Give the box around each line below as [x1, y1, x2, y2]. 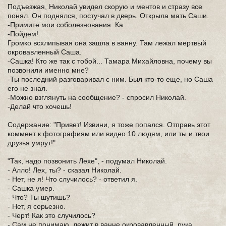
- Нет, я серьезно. [8, 202, 66, 210]
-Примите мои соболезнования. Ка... [8, 21, 129, 29]
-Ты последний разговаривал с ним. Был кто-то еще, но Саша [8, 75, 213, 83]
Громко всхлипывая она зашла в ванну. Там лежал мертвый [8, 39, 206, 47]
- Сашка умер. [8, 184, 54, 192]
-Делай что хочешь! [8, 102, 72, 110]
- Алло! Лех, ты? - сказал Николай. [8, 166, 122, 174]
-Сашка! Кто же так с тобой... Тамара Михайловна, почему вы [8, 57, 212, 65]
